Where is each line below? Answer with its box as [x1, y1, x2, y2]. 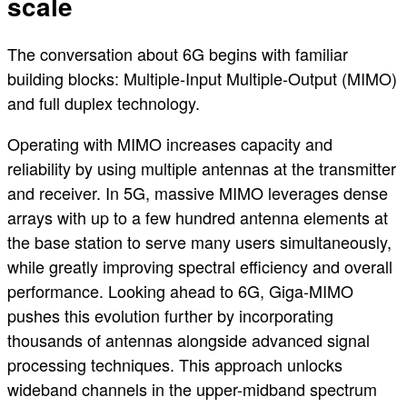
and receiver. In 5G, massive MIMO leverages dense [7, 180, 388, 204]
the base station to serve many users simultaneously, [7, 229, 392, 253]
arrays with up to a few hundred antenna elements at [7, 204, 388, 229]
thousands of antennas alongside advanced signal [7, 327, 370, 352]
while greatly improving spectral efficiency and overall [7, 253, 392, 278]
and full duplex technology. [7, 90, 200, 114]
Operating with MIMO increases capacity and [7, 131, 333, 155]
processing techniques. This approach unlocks [7, 352, 342, 376]
